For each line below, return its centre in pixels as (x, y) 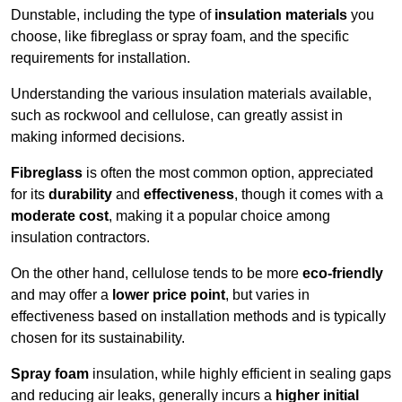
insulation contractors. (80, 238)
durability (80, 195)
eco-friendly (343, 274)
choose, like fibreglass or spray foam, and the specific (180, 37)
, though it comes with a (309, 195)
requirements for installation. (100, 58)
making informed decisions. (98, 137)
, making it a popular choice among (219, 216)
